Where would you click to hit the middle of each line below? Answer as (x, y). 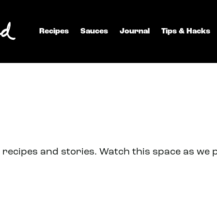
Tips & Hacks (186, 31)
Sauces (94, 31)
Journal (135, 31)
